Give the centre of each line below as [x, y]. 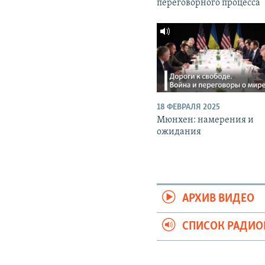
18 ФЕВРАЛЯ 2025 [189, 108]
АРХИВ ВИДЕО [219, 199]
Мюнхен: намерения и [206, 120]
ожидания [179, 132]
